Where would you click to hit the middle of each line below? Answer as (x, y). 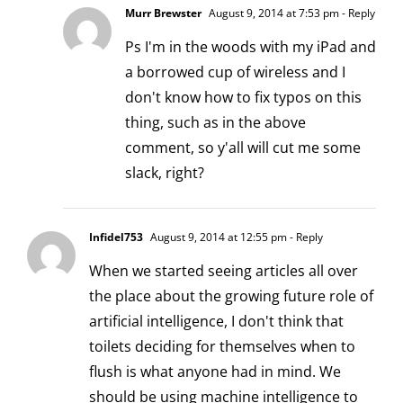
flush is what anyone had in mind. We (215, 371)
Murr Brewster (163, 13)
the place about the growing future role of (231, 296)
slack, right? (165, 172)
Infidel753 (116, 237)
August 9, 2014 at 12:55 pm (217, 237)
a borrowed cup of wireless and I (235, 72)
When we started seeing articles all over (224, 270)
